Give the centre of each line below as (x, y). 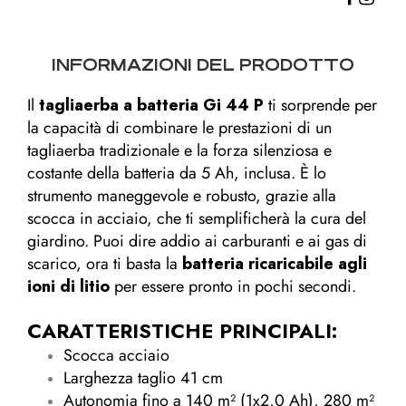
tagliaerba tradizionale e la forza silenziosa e (179, 150)
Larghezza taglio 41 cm (143, 377)
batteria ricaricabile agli (275, 263)
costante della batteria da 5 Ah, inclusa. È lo (177, 173)
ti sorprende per (320, 105)
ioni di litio (68, 286)
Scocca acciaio (116, 355)
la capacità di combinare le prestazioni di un (179, 127)
